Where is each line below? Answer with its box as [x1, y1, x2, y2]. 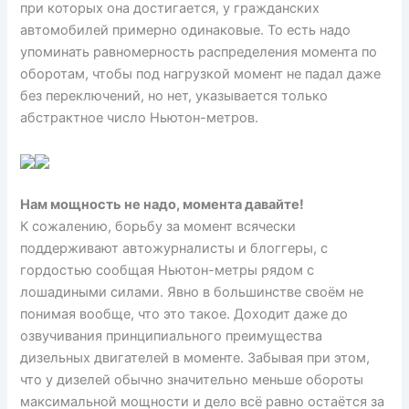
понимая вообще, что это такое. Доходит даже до [20, 305, 349, 322]
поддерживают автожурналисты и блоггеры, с [20, 239, 329, 257]
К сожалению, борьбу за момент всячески [20, 217, 297, 235]
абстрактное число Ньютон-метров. [20, 110, 259, 127]
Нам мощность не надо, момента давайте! [20, 195, 305, 213]
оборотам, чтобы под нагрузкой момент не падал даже [20, 66, 382, 83]
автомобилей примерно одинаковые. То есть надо [20, 22, 351, 39]
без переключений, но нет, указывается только [20, 88, 329, 105]
